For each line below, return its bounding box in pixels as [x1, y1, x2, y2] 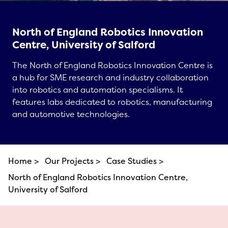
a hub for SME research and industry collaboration [12, 72, 209, 83]
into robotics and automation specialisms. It [12, 84, 183, 95]
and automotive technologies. [12, 108, 130, 120]
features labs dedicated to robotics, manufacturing [12, 96, 212, 107]
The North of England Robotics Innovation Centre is [12, 60, 213, 71]
